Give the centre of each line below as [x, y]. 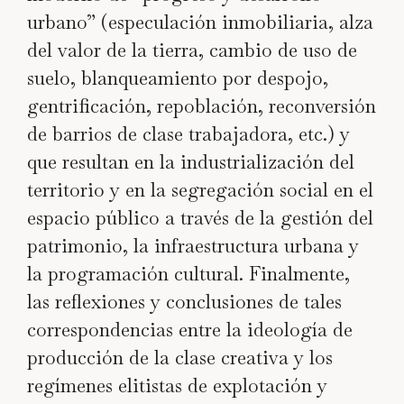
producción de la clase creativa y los [180, 357]
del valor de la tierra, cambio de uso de [192, 50]
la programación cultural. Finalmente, [188, 273]
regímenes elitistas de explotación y [177, 385]
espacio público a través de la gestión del [200, 217]
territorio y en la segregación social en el [200, 189]
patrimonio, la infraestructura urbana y [193, 245]
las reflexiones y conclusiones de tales [184, 301]
